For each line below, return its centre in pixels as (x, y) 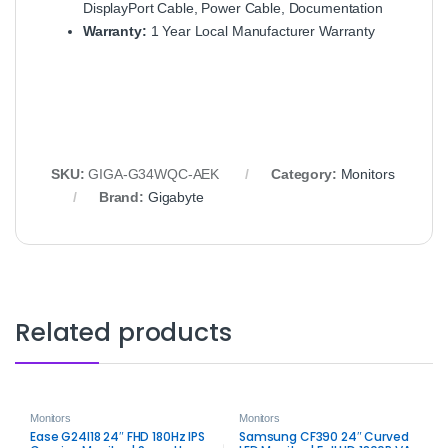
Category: (305, 174)
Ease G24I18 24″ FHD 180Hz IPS (117, 436)
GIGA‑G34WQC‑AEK (154, 174)
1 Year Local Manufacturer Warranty (260, 31)
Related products (123, 332)
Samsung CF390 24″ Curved (323, 436)
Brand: (123, 197)
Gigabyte (175, 197)
